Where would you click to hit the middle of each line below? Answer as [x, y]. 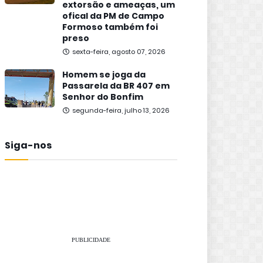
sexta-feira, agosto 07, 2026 [119, 52]
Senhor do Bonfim [103, 97]
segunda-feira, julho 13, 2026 [121, 111]
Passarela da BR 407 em [116, 86]
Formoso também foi [110, 27]
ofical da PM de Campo [113, 16]
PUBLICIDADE [91, 240]
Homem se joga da [104, 75]
